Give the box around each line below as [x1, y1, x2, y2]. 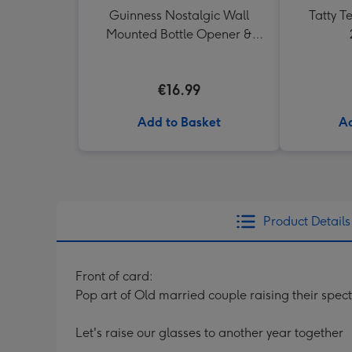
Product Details [262, 214, 350, 229]
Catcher [156, 46, 202, 60]
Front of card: [75, 269, 153, 284]
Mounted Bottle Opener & [106, 27, 252, 42]
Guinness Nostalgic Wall [109, 8, 249, 23]
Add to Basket [137, 115, 221, 130]
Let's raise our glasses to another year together [75, 325, 343, 340]
